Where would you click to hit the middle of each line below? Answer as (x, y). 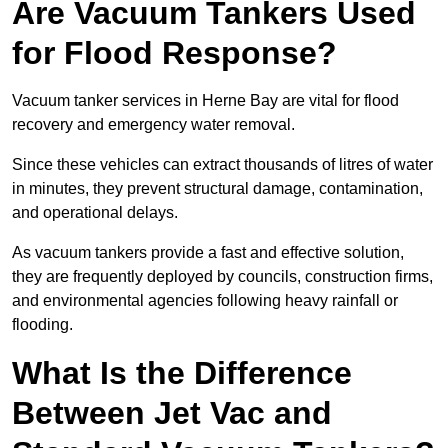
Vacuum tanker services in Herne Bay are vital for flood (205, 101)
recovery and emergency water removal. (153, 125)
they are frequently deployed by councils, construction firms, (222, 277)
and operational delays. (95, 213)
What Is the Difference (182, 373)
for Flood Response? (174, 53)
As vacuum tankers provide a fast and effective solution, (208, 253)
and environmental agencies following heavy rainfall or (205, 301)
